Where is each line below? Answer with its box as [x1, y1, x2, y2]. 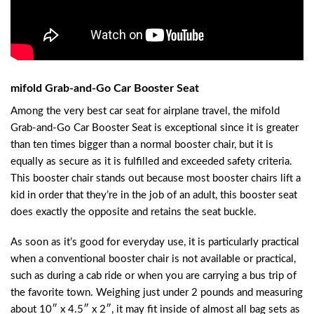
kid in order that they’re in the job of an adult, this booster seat [11, 189, 297, 200]
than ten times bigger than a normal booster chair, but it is [11, 139, 273, 150]
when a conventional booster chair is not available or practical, [11, 254, 296, 265]
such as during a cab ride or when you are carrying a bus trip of [11, 271, 296, 282]
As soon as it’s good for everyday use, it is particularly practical [11, 237, 299, 248]
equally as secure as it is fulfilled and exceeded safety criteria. [11, 156, 292, 167]
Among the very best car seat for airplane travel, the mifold [11, 105, 280, 116]
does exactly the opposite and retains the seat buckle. [11, 206, 257, 217]
